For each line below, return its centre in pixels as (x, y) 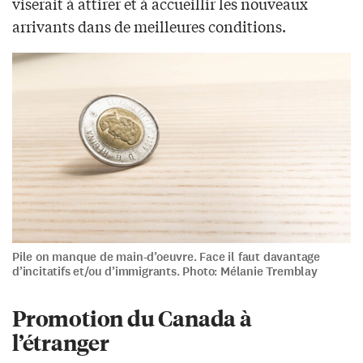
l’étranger (61, 341)
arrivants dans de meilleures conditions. (149, 26)
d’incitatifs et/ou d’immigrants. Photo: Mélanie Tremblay (165, 271)
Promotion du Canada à (132, 317)
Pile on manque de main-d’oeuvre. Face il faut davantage (166, 256)
